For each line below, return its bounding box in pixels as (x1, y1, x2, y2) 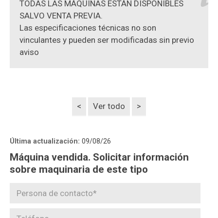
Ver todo (93, 101, 125, 111)
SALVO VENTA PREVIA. (19, 11, 103, 21)
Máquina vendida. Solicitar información (10, 151, 189, 163)
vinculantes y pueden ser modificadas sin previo (19, 35, 194, 45)
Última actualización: (10, 137, 82, 146)
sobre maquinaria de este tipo (10, 163, 148, 176)
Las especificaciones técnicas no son (19, 23, 156, 33)
